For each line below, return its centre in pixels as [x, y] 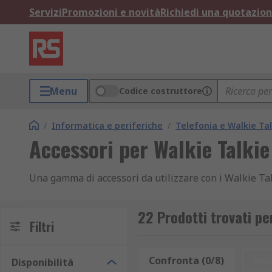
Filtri [42, 226]
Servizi [46, 12]
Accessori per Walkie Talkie [149, 148]
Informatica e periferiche [107, 125]
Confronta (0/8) [186, 260]
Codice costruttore [161, 91]
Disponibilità [42, 262]
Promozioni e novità [111, 12]
